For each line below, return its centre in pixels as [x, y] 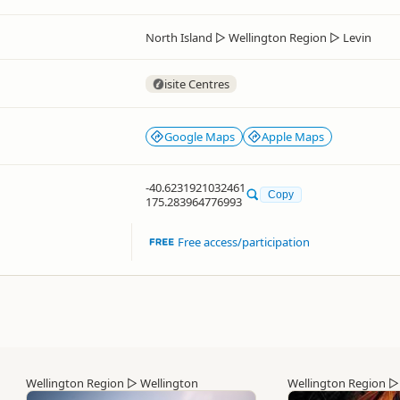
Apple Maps [293, 137]
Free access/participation [244, 242]
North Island [179, 37]
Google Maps [200, 137]
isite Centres [197, 84]
